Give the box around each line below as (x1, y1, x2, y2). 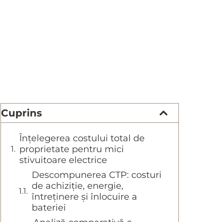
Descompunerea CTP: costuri (32, 169, 162, 181)
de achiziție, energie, (32, 180, 123, 192)
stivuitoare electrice (19, 155, 107, 166)
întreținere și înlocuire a (32, 191, 137, 203)
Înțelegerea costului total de (19, 133, 145, 144)
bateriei (32, 202, 66, 214)
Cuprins (1, 107, 42, 119)
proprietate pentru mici (19, 144, 124, 155)
